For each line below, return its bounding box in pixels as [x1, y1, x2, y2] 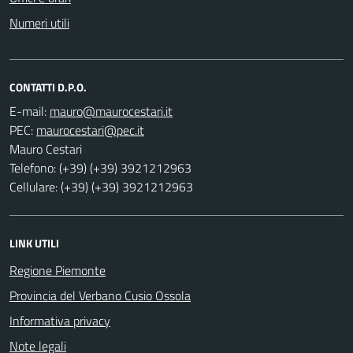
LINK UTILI [9, 234, 59, 251]
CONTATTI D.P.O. [9, 78, 87, 95]
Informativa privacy [9, 310, 110, 330]
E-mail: [9, 101, 46, 121]
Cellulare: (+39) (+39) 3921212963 [9, 176, 193, 196]
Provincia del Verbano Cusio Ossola [9, 285, 191, 305]
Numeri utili [9, 13, 69, 32]
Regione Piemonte [9, 260, 106, 280]
